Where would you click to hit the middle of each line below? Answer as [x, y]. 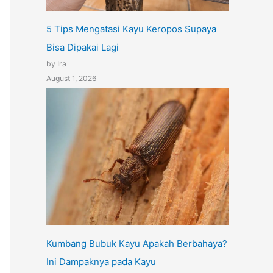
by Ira [56, 64]
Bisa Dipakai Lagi [83, 48]
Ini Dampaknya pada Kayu [101, 261]
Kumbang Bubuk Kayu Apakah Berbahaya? [137, 243]
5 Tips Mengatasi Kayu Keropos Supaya [131, 29]
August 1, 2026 [72, 79]
